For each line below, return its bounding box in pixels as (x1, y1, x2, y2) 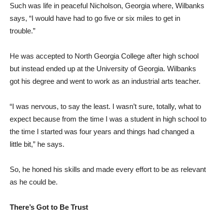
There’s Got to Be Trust (10, 202, 88, 211)
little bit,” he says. (10, 139, 64, 148)
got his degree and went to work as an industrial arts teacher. (10, 77, 201, 85)
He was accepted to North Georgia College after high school (10, 51, 199, 60)
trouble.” (10, 26, 35, 35)
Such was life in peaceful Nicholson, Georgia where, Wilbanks (10, 1, 204, 10)
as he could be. (10, 177, 58, 186)
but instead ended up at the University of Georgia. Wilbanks (10, 64, 196, 73)
